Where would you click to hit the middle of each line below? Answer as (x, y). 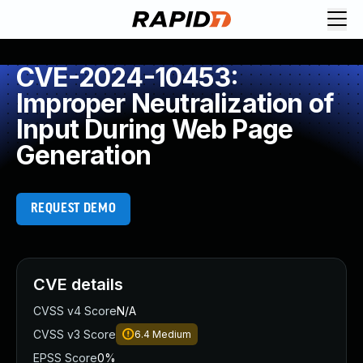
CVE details (78, 284)
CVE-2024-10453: (127, 77)
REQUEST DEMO (73, 209)
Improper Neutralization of (175, 103)
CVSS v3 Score (75, 334)
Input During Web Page (155, 129)
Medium (172, 334)
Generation (83, 155)
